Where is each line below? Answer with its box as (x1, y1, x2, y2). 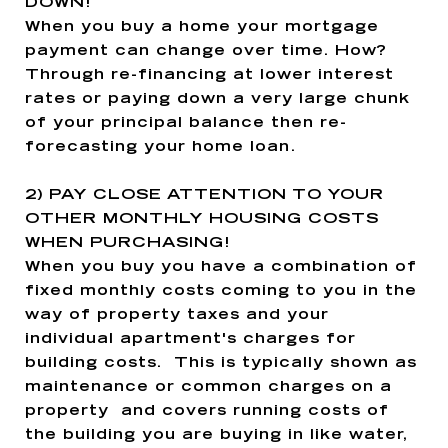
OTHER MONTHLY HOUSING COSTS (25, 211, 379, 227)
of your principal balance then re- (25, 115, 347, 131)
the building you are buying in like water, (25, 427, 408, 443)
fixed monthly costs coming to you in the (25, 283, 417, 299)
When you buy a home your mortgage (25, 19, 379, 35)
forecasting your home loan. (25, 139, 303, 155)
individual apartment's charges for (25, 331, 356, 347)
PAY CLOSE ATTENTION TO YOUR (49, 187, 384, 203)
